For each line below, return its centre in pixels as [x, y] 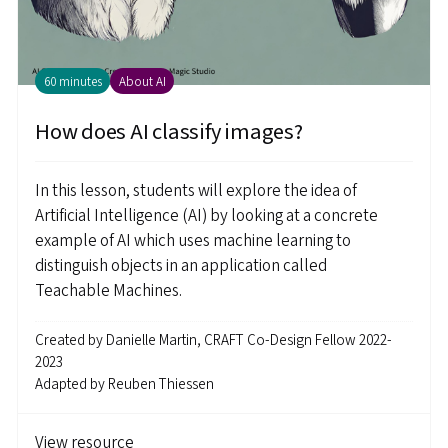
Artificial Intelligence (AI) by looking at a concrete [206, 215]
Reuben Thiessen [161, 385]
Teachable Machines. [108, 290]
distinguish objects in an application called [181, 265]
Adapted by [71, 385]
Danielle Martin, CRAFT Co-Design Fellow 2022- [249, 341]
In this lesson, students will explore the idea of [196, 190]
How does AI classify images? [169, 131]
